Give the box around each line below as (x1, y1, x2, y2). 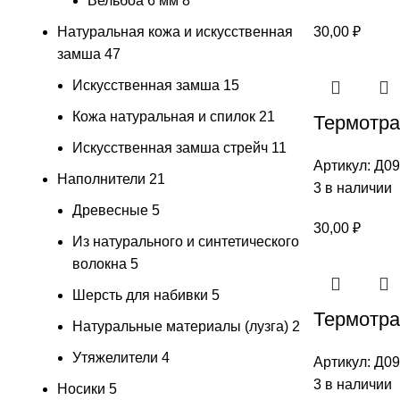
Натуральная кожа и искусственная (57, 23, 293, 39)
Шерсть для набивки (72, 287, 208, 303)
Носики (57, 380, 105, 396)
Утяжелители (72, 349, 158, 365)
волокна (72, 255, 127, 271)
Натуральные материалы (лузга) (72, 318, 288, 334)
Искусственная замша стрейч (72, 139, 268, 155)
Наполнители (57, 171, 146, 187)
